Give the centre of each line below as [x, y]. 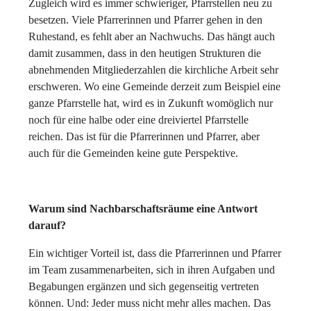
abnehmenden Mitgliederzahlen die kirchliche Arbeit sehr [153, 69]
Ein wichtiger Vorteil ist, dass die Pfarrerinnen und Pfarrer [155, 253]
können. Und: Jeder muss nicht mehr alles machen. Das [150, 303]
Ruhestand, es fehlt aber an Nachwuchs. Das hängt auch [152, 36]
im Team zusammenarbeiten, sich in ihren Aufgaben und [152, 269]
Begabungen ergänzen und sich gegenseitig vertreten [144, 286]
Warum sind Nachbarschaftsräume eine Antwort [143, 208]
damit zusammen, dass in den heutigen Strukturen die [145, 53]
